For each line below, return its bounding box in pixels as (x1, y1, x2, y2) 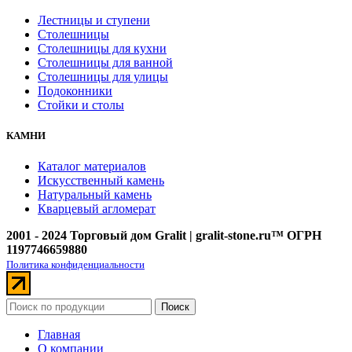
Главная (38, 328, 80, 342)
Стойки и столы (38, 97, 124, 112)
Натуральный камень (38, 188, 152, 202)
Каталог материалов (38, 159, 146, 174)
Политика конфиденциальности (6, 258, 145, 271)
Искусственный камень (38, 174, 164, 188)
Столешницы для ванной (38, 55, 173, 69)
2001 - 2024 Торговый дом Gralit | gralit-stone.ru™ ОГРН (6, 229, 321, 243)
